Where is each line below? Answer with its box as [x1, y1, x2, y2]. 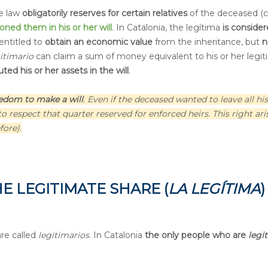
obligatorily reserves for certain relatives [22, 7, 187, 19]
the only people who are [145, 230, 248, 241]
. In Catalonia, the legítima [112, 22, 223, 33]
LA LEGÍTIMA [168, 179, 260, 197]
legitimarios [38, 230, 89, 241]
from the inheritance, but [153, 36, 262, 47]
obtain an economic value [45, 36, 153, 47]
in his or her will [49, 22, 112, 33]
